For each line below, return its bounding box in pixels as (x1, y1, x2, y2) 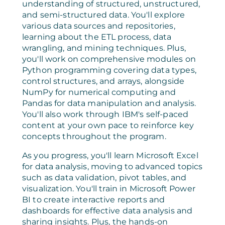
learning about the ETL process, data (22, 32, 172, 42)
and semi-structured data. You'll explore (22, 10, 185, 20)
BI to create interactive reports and (22, 194, 165, 204)
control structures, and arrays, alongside (22, 76, 185, 86)
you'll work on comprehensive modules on (22, 54, 196, 64)
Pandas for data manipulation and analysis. (22, 98, 196, 108)
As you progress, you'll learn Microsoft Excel (22, 150, 198, 160)
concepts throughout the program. (22, 131, 166, 141)
